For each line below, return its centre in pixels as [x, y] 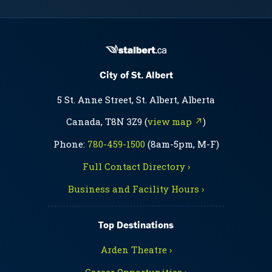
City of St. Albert [136, 75]
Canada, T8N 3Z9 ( [107, 122]
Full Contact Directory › [136, 167]
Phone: [70, 144]
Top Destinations [136, 224]
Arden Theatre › [136, 249]
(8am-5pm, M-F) [182, 144]
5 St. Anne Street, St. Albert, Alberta [136, 100]
